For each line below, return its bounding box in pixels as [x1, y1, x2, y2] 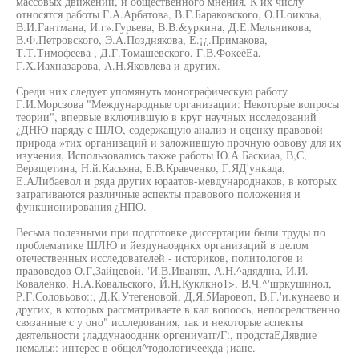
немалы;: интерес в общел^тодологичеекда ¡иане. [16, 340, 256, 355]
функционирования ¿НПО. [16, 199, 147, 214]
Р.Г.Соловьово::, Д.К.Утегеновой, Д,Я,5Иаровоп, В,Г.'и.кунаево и [16, 288, 340, 304]
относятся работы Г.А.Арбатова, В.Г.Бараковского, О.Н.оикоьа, [16, 6, 322, 22]
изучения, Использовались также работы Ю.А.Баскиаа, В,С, [16, 147, 307, 163]
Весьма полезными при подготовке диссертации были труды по [16, 224, 325, 240]
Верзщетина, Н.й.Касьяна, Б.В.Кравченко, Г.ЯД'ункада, [16, 160, 285, 175]
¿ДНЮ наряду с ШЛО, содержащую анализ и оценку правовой [16, 122, 323, 137]
